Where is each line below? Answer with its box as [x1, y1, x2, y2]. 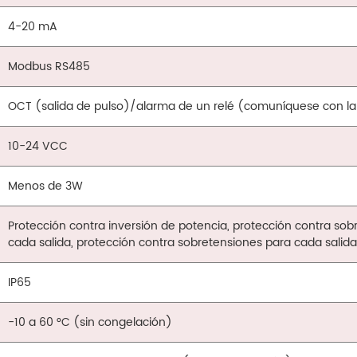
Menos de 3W [8, 177, 84, 196]
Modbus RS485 [8, 57, 91, 76]
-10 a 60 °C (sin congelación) [8, 313, 173, 332]
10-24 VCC [8, 137, 69, 156]
